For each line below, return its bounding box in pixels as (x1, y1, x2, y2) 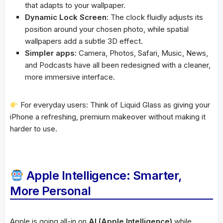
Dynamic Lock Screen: (25, 12, 109, 22)
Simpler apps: (25, 48, 77, 58)
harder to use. (10, 124, 57, 134)
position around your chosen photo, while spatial (25, 24, 189, 34)
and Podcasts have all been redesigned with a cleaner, (25, 60, 211, 70)
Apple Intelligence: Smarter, (23, 168, 182, 183)
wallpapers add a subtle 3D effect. (25, 36, 143, 46)
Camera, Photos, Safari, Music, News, (77, 48, 208, 58)
